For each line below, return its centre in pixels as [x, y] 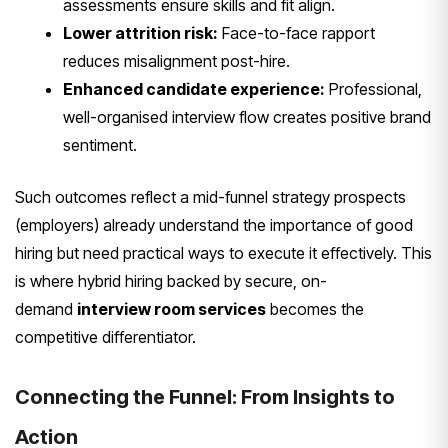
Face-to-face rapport [296, 33]
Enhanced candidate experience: [194, 89]
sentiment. [100, 145]
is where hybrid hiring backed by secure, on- [171, 281]
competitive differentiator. [105, 337]
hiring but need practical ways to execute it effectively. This [223, 253]
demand [46, 309]
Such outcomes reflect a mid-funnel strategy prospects [210, 197]
